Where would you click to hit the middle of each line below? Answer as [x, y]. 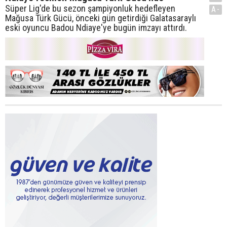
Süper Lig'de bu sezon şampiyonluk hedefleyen [90, 8]
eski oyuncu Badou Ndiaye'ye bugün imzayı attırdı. [97, 27]
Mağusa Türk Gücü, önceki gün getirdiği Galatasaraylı [101, 18]
